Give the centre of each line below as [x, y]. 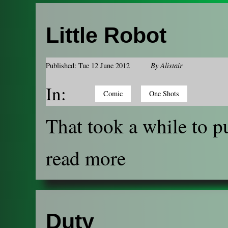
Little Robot [106, 35]
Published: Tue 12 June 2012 [88, 65]
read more [86, 158]
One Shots [164, 93]
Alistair [172, 65]
